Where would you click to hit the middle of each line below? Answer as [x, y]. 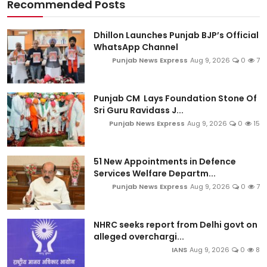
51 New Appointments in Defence [165, 162]
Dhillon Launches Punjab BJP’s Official [176, 35]
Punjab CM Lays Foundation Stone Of [175, 99]
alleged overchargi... [139, 237]
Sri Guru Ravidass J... [139, 111]
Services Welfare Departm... [155, 174]
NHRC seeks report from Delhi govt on [176, 225]
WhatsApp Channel [136, 47]
